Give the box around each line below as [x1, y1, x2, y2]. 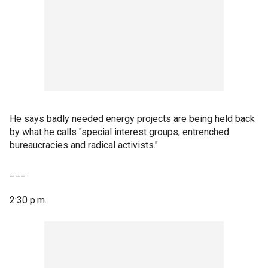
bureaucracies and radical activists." [10, 139, 158, 151]
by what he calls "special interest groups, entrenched [10, 126, 229, 138]
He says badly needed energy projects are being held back [10, 113, 255, 125]
